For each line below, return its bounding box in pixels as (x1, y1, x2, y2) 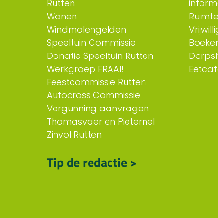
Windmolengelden (47, 23, 126, 36)
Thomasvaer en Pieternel (47, 115, 155, 128)
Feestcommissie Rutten (47, 76, 146, 89)
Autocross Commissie (47, 89, 140, 102)
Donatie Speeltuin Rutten (47, 50, 153, 62)
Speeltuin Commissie (47, 36, 136, 49)
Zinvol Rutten (47, 128, 102, 141)
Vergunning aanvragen (47, 102, 149, 115)
